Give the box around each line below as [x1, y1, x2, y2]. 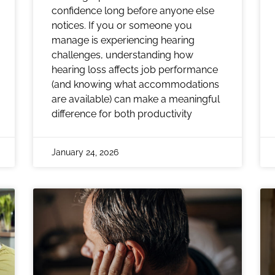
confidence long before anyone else [52, 4, 214, 17]
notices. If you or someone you [52, 19, 192, 31]
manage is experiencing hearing [52, 34, 195, 46]
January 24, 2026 [52, 147, 118, 157]
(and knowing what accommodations [52, 78, 219, 90]
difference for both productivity [52, 107, 192, 120]
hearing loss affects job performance [52, 63, 218, 76]
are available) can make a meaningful [52, 93, 220, 105]
